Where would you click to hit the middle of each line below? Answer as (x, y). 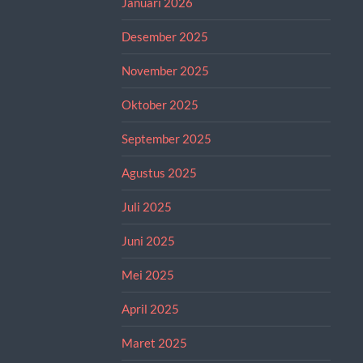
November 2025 (165, 70)
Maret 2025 (154, 342)
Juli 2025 (146, 206)
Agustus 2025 (159, 172)
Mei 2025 (147, 274)
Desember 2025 (164, 36)
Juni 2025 (148, 240)
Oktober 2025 (160, 104)
